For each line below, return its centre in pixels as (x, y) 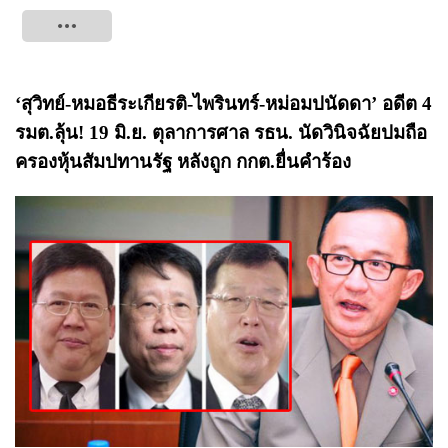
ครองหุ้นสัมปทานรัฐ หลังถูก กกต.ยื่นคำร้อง (183, 161)
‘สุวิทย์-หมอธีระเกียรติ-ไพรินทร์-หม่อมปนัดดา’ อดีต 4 (223, 103)
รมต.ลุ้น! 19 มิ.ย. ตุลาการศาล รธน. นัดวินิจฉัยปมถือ (221, 132)
